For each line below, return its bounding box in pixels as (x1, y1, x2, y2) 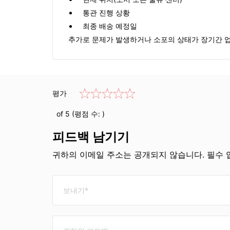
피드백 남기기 (52, 129, 129, 145)
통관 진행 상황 (83, 8, 130, 17)
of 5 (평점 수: (52, 109, 102, 119)
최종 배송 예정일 (83, 22, 137, 31)
